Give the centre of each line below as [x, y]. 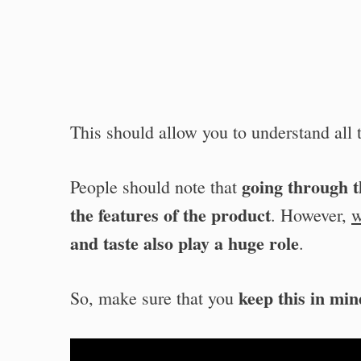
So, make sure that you [154, 297]
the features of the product [170, 214]
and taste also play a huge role [185, 243]
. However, [311, 214]
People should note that [156, 186]
